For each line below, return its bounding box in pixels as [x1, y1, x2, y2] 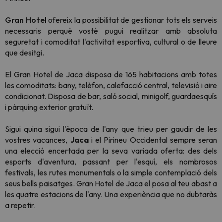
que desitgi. [5, 48, 44, 57]
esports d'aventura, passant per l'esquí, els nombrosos [5, 157, 217, 166]
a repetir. [5, 200, 36, 210]
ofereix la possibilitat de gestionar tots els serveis [46, 15, 218, 25]
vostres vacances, [5, 135, 70, 145]
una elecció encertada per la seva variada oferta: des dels [5, 146, 217, 156]
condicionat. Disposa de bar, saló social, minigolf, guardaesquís [5, 91, 217, 101]
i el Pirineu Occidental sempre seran [88, 135, 217, 145]
